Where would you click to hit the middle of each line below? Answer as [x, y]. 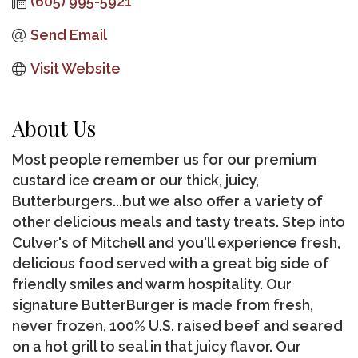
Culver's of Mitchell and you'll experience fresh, [176, 243]
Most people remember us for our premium [164, 160]
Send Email [68, 35]
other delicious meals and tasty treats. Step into [179, 222]
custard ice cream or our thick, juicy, [135, 181]
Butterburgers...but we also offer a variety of [167, 201]
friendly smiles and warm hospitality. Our [152, 284]
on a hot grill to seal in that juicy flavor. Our [157, 347]
